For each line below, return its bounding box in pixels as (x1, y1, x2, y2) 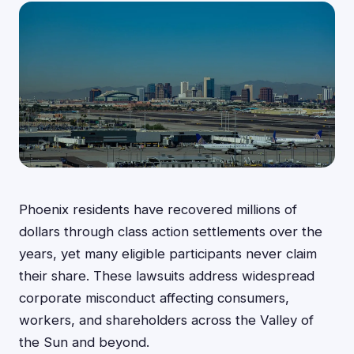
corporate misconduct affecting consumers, (19, 290, 289, 306)
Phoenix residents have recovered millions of (19, 201, 297, 217)
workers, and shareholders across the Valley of (19, 312, 314, 328)
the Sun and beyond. (19, 334, 149, 350)
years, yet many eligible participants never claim (19, 246, 317, 262)
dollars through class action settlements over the (19, 224, 322, 239)
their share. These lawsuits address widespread (19, 268, 314, 284)
